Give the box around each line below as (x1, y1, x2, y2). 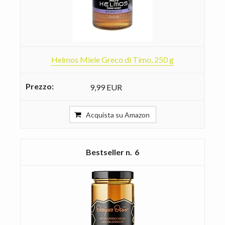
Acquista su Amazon (85, 110, 150, 119)
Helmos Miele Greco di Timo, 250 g (51, 54, 174, 64)
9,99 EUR (90, 82, 122, 92)
